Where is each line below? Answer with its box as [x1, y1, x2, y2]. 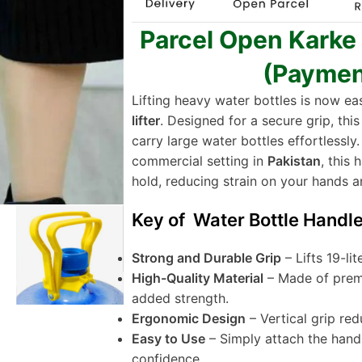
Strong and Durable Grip [132, 250, 281, 267]
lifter [132, 112, 160, 129]
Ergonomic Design [132, 310, 246, 327]
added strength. [132, 290, 229, 307]
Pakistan [267, 153, 321, 170]
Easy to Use [132, 330, 205, 347]
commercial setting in [132, 153, 267, 170]
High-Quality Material [132, 270, 263, 287]
